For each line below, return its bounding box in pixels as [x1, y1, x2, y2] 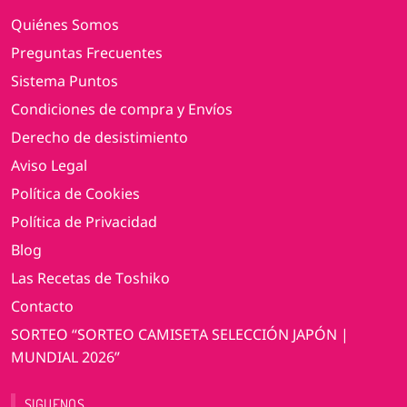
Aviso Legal [11, 155, 87, 176]
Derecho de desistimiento [11, 127, 188, 148]
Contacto [11, 296, 74, 317]
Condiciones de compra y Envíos [11, 99, 233, 120]
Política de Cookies [11, 184, 140, 204]
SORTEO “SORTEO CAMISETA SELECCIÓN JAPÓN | [11, 324, 349, 345]
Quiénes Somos [11, 15, 119, 35]
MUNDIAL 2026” [11, 347, 120, 368]
